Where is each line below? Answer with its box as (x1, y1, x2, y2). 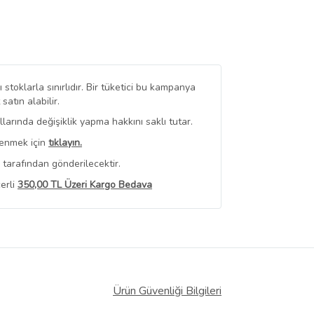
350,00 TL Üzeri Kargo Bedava (18, 178, 152, 192)
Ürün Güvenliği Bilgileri (113, 282, 221, 299)
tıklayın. (48, 135, 82, 149)
